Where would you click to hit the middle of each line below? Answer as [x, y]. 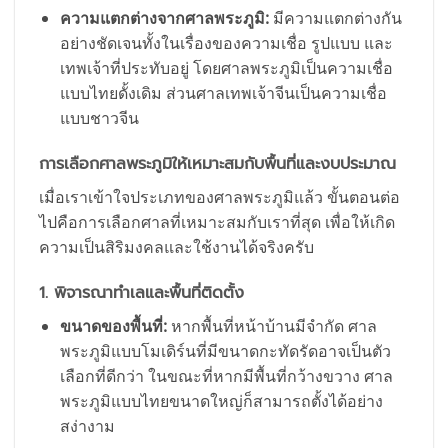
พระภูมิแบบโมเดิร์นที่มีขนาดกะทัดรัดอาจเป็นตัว [225, 350]
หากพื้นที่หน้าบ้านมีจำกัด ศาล [271, 325]
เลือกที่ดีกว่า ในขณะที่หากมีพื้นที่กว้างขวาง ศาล [226, 375]
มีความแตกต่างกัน [335, 18]
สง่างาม [87, 425]
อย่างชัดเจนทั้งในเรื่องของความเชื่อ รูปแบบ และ [226, 43]
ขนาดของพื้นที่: [113, 325]
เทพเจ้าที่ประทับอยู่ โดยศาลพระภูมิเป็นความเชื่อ [226, 68]
